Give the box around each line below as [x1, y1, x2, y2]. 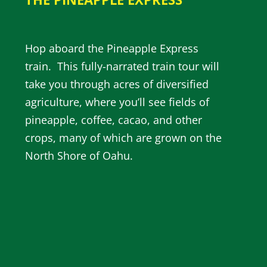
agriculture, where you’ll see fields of [25, 95, 209, 110]
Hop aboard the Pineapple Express [25, 41, 198, 56]
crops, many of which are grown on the [25, 131, 222, 145]
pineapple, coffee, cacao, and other [25, 113, 202, 128]
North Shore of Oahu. [25, 148, 133, 163]
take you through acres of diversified [25, 77, 209, 92]
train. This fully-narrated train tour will [25, 59, 219, 74]
